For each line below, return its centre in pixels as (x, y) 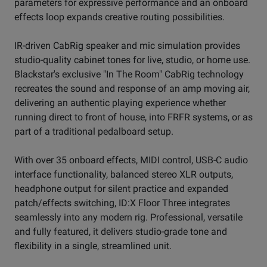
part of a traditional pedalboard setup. (94, 132)
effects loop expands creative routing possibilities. (119, 17)
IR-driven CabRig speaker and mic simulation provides (127, 46)
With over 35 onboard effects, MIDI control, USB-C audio (131, 160)
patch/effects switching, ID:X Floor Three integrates (122, 203)
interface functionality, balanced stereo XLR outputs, (124, 175)
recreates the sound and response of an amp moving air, (132, 89)
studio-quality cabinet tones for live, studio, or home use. (132, 60)
